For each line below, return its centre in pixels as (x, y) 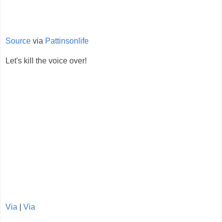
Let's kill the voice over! (46, 60)
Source (18, 41)
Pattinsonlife (67, 41)
